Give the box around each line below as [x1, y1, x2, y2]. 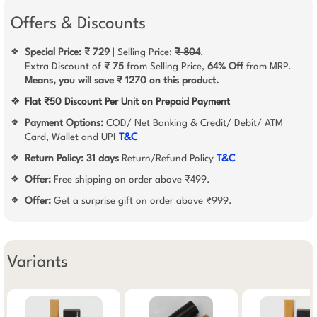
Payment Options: [25, 118, 106, 128]
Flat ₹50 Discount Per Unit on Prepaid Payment [25, 97, 230, 107]
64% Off [207, 62, 243, 71]
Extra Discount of [25, 62, 104, 71]
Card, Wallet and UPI [25, 132, 119, 142]
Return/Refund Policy [119, 154, 217, 163]
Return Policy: [25, 154, 86, 163]
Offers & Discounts [11, 16, 146, 33]
